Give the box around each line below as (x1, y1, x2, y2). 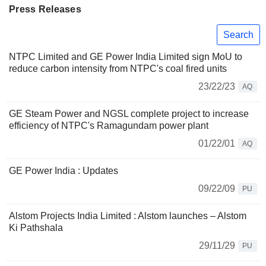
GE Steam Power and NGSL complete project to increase (9, 109, 249, 119)
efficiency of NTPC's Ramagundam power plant (9, 121, 208, 131)
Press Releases (9, 4, 81, 14)
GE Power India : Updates (9, 166, 118, 176)
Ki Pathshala (9, 223, 63, 233)
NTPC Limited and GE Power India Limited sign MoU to (9, 52, 242, 62)
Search (223, 29, 254, 40)
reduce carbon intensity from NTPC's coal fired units (9, 64, 227, 74)
